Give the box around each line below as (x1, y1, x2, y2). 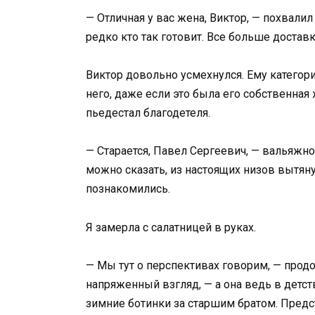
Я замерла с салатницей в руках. (86, 220, 256, 234)
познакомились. (86, 182, 170, 196)
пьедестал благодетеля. (86, 106, 210, 120)
